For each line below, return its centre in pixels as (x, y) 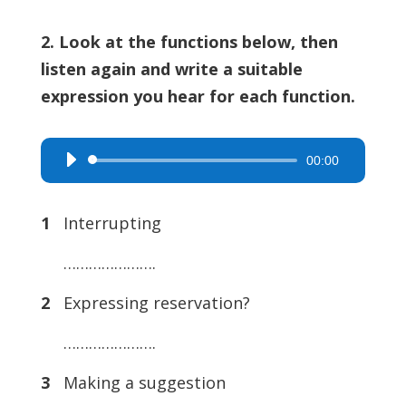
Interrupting (110, 223)
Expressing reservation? (154, 303)
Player (73, 188)
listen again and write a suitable (171, 69)
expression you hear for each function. (198, 96)
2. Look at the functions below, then (189, 42)
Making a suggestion (142, 382)
